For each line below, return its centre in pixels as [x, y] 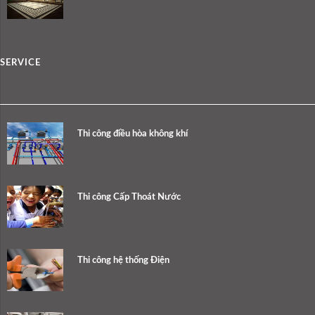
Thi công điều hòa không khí [133, 134]
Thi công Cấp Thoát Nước [129, 198]
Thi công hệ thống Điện [123, 261]
